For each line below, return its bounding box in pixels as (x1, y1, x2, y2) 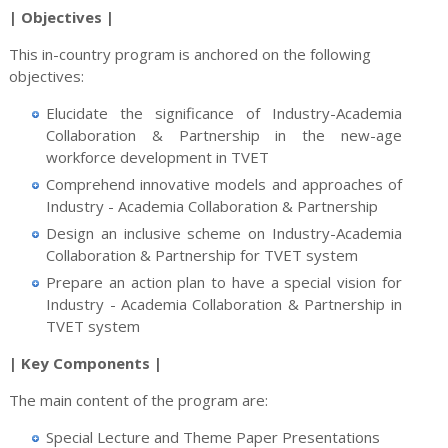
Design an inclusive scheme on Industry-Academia (46, 222, 402, 243)
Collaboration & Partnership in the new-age (46, 124, 402, 145)
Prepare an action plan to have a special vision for (46, 271, 402, 292)
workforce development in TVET (46, 146, 270, 167)
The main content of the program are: (8, 389, 268, 410)
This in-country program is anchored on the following (8, 43, 371, 64)
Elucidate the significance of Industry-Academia (46, 102, 402, 123)
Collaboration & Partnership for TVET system (46, 244, 359, 265)
